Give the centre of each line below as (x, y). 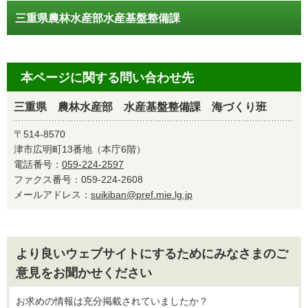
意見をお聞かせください (84, 273)
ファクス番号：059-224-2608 (83, 179)
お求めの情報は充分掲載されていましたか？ (112, 301)
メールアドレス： (52, 195)
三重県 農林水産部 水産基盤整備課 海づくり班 (140, 107)
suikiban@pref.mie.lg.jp (142, 195)
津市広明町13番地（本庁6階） (80, 149)
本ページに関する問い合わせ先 (107, 78)
